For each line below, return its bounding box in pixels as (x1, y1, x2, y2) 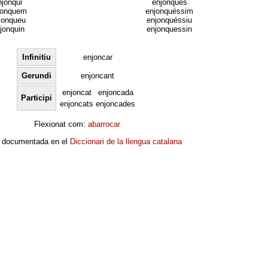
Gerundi (22, 71, 51, 80)
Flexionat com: (34, 120, 88, 129)
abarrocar (88, 120, 120, 129)
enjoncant (81, 71, 114, 80)
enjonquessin (147, 24, 192, 33)
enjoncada (98, 87, 133, 97)
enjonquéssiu (147, 15, 192, 25)
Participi (21, 93, 52, 102)
